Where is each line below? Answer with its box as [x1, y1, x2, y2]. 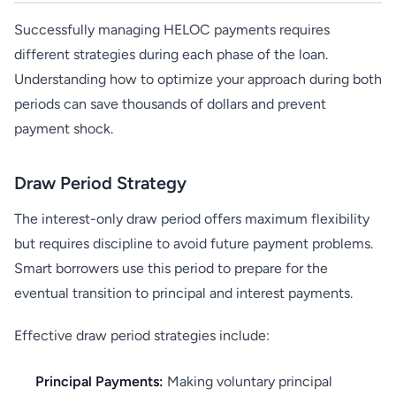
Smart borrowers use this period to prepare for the [14, 260, 328, 277]
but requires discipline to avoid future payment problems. [14, 235, 373, 252]
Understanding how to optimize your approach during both [14, 71, 382, 88]
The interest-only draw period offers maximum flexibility [14, 210, 369, 227]
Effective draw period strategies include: [14, 327, 270, 344]
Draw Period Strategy [14, 172, 187, 194]
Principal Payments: [35, 373, 164, 390]
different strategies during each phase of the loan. [14, 46, 328, 63]
